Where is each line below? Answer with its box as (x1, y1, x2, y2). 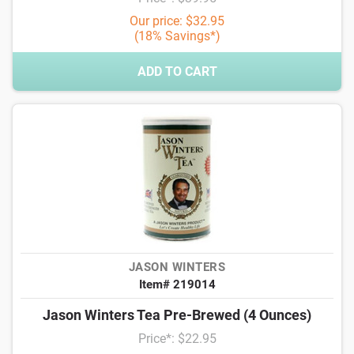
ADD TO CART (137, 64, 217, 80)
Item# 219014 (138, 277, 216, 292)
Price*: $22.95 (137, 331, 217, 347)
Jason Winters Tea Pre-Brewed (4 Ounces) (43, 307, 311, 324)
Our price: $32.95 (130, 13, 224, 29)
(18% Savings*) (134, 28, 220, 44)
